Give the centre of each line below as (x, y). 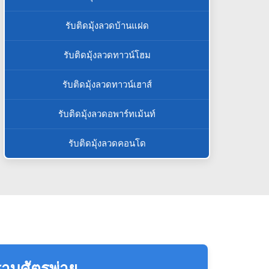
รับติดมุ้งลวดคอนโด (107, 144)
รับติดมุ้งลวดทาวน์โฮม (107, 55)
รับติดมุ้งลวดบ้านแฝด (107, 26)
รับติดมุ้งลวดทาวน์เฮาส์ (107, 85)
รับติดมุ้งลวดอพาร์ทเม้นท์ (107, 114)
